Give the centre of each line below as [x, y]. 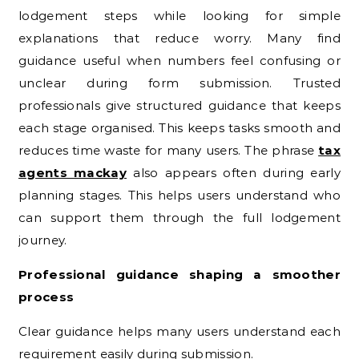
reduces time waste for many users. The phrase [169, 150]
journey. [43, 240]
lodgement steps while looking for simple [179, 15]
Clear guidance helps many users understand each [179, 331]
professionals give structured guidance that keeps [179, 105]
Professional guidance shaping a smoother [179, 274]
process [46, 296]
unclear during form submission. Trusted [179, 83]
